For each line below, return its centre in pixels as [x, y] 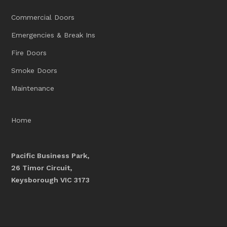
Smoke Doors [34, 70]
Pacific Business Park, [50, 155]
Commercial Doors [43, 17]
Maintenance [33, 88]
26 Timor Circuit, [42, 167]
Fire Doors [29, 52]
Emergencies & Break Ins [53, 35]
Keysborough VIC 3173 [51, 180]
